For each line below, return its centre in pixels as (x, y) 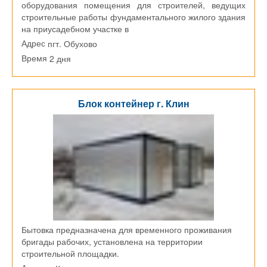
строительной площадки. (70, 253)
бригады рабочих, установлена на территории (112, 241)
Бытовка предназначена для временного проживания (127, 229)
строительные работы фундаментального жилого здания (133, 16)
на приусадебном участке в (75, 28)
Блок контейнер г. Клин (133, 103)
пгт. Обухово (72, 43)
